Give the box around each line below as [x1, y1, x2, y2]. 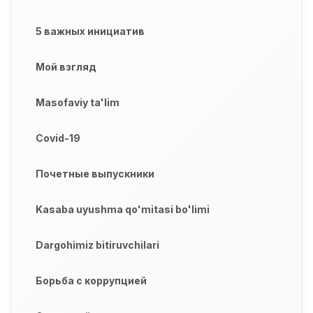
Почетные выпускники [36, 168, 154, 180]
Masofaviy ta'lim [36, 96, 119, 109]
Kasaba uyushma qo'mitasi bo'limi [36, 203, 210, 216]
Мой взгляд [36, 61, 96, 73]
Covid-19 [36, 132, 80, 145]
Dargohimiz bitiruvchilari [36, 239, 159, 252]
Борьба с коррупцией [36, 275, 147, 287]
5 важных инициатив [36, 25, 145, 38]
